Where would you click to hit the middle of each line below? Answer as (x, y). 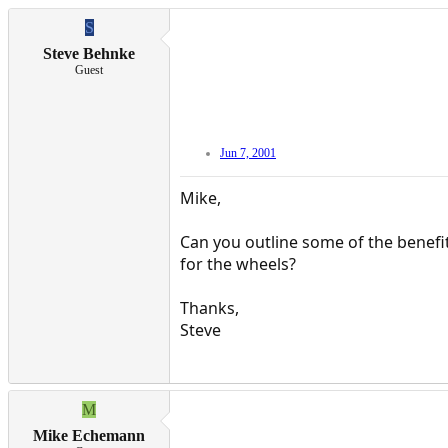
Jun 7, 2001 (248, 153)
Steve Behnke (89, 54)
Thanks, (209, 308)
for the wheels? (238, 264)
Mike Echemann (89, 436)
